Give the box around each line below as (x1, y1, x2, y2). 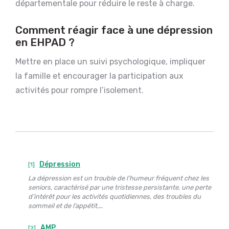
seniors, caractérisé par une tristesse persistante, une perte (28, 183, 211, 191)
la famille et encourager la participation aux (15, 71, 184, 81)
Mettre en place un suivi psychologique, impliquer (15, 56, 205, 66)
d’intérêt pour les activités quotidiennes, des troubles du (28, 192, 201, 200)
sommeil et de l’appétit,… (28, 201, 103, 210)
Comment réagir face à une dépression (15, 24, 213, 36)
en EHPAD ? (15, 36, 75, 49)
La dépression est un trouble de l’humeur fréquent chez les (28, 174, 209, 182)
